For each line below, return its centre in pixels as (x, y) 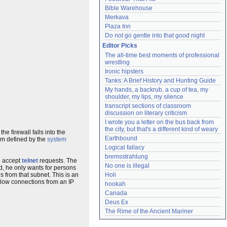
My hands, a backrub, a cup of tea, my (157, 90)
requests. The (58, 161)
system (57, 139)
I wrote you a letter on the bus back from (159, 122)
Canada (116, 193)
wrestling (117, 62)
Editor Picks (120, 46)
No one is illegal (127, 166)
